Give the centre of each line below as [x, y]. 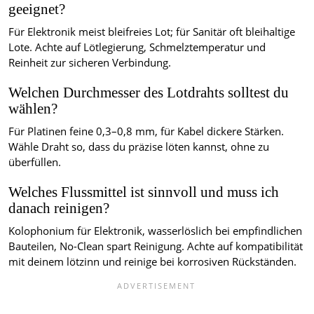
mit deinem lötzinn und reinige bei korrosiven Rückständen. [152, 262]
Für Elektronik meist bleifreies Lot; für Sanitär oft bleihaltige [152, 32]
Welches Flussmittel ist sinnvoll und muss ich [144, 192]
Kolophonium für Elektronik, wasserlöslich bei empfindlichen [155, 231]
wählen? [33, 109]
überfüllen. [35, 163]
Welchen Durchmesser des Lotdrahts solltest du [149, 93]
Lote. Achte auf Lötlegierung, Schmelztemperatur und [137, 48]
